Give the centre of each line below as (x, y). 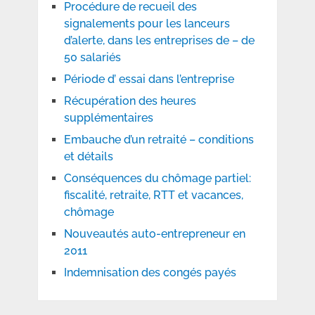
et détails (88, 157)
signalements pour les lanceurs (147, 24)
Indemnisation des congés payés (150, 273)
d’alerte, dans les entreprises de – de (159, 41)
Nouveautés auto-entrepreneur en (154, 234)
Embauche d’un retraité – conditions (159, 140)
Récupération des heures (130, 101)
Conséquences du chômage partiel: (157, 179)
